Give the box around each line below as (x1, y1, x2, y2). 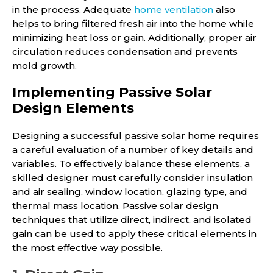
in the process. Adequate (12, 4, 134, 16)
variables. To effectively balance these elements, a (12, 158, 250, 170)
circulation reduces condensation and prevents (12, 46, 238, 58)
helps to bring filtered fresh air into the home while (12, 18, 254, 30)
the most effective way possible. (12, 242, 163, 254)
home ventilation (134, 4, 213, 16)
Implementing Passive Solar (12, 84, 212, 101)
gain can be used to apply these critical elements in (12, 228, 257, 240)
